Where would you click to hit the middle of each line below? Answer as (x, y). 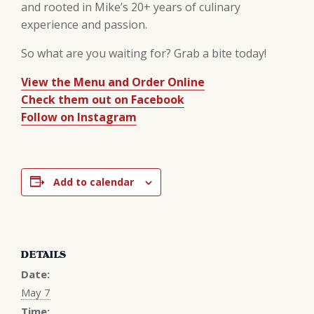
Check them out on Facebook (103, 99)
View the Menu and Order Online (113, 82)
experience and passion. (84, 24)
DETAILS (44, 254)
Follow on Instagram (79, 117)
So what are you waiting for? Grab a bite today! (144, 53)
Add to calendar (94, 182)
